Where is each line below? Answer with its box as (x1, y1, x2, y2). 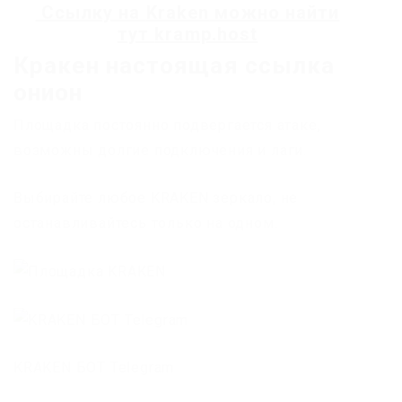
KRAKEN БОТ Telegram (13, 358, 175, 376)
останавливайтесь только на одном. (13, 214, 278, 232)
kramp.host (154, 23, 258, 46)
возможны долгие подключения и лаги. (13, 142, 307, 160)
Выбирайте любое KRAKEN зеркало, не (13, 189, 299, 207)
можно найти (209, 2, 340, 24)
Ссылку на (35, 2, 146, 24)
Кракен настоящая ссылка (13, 52, 336, 80)
